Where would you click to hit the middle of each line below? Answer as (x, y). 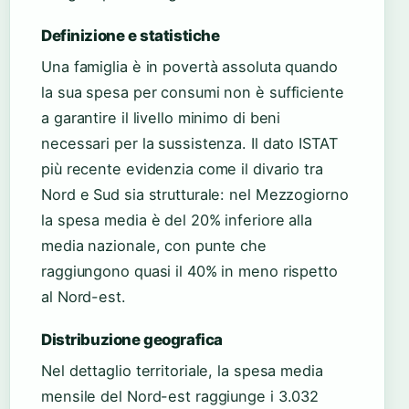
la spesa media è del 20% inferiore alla (177, 220)
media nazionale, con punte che (154, 246)
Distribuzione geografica (132, 340)
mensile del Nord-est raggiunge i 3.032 (180, 397)
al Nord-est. (84, 297)
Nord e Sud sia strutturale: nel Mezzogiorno (195, 195)
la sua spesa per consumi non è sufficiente (193, 93)
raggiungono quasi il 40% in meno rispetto (189, 272)
